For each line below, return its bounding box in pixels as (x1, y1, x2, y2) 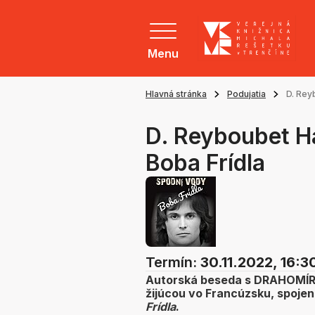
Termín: (146, 254, 200, 271)
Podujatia (227, 89, 266, 100)
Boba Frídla (146, 149, 265, 177)
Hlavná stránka (146, 89, 207, 100)
